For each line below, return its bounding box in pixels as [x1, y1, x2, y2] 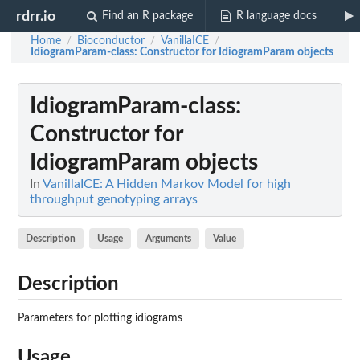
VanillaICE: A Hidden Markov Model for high [43, 178, 291, 190]
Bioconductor [77, 35, 145, 47]
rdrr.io [16, 9, 56, 23]
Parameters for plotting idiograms [18, 312, 182, 324]
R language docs [235, 10, 317, 22]
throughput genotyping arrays [30, 193, 198, 206]
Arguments [145, 233, 191, 243]
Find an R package [102, 10, 194, 22]
